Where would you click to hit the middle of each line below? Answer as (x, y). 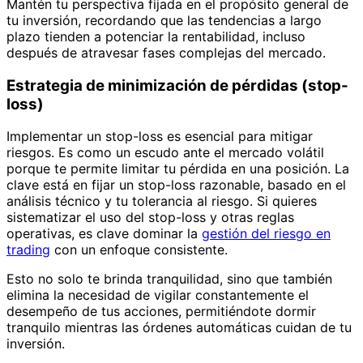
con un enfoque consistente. (139, 250)
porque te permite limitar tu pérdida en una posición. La (178, 169)
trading (28, 250)
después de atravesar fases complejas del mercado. (166, 52)
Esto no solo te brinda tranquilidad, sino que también (169, 279)
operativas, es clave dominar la (104, 234)
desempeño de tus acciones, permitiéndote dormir (161, 312)
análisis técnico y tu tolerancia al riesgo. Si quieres (162, 201)
